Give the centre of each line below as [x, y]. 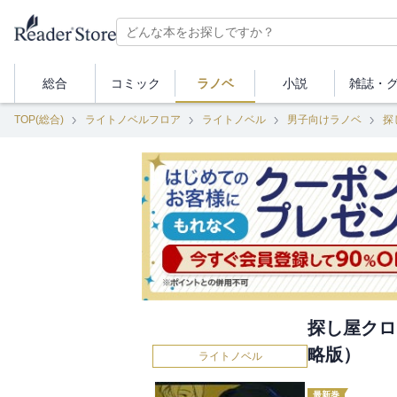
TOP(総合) [39, 120]
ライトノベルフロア [133, 120]
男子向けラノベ [324, 120]
